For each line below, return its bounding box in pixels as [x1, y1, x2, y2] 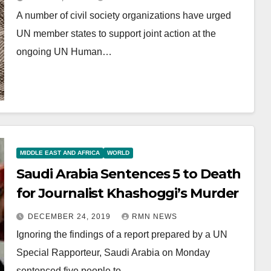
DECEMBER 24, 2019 [27, 212, 113, 221]
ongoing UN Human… [16, 47, 112, 57]
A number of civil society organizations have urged [16, 10, 231, 21]
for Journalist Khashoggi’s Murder [16, 185, 239, 201]
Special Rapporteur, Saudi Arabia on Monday [16, 247, 210, 258]
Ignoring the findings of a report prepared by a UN [16, 229, 227, 240]
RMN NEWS [131, 212, 177, 221]
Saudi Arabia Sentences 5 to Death [16, 166, 241, 182]
